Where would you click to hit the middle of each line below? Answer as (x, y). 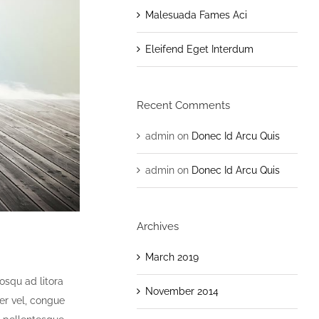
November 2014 (182, 291)
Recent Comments (183, 105)
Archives (157, 226)
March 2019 (172, 257)
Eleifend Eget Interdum (199, 49)
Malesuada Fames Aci (196, 15)
